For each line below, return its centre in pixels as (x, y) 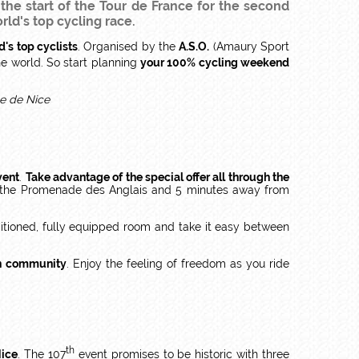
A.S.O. (194, 47)
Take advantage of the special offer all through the (157, 177)
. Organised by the (129, 47)
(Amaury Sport (250, 47)
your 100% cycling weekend (215, 62)
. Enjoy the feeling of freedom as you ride (177, 263)
